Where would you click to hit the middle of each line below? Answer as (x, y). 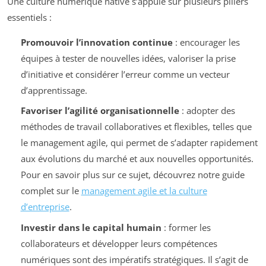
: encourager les (206, 42)
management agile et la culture (144, 191)
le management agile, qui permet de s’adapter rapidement (139, 143)
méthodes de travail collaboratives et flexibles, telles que (136, 127)
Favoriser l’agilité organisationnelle (100, 111)
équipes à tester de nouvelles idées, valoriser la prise (128, 58)
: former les (186, 227)
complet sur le (51, 191)
